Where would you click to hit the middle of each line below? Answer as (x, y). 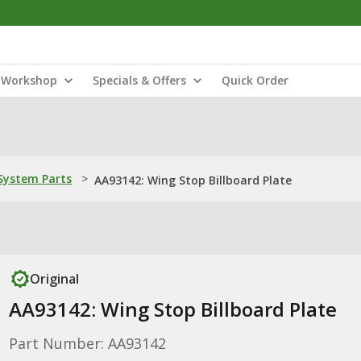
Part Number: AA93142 (87, 343)
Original (54, 279)
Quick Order (255, 80)
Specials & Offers (139, 80)
